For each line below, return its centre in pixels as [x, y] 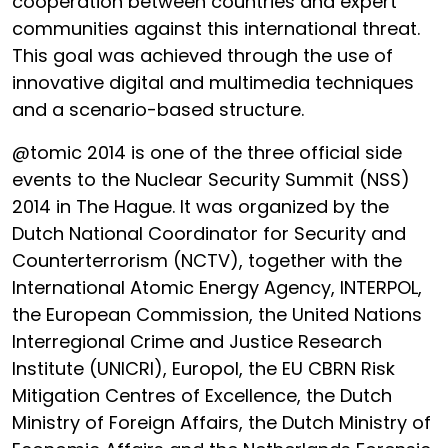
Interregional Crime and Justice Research [197, 341]
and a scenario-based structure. [158, 109]
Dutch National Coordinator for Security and [209, 233]
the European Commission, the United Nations [217, 314]
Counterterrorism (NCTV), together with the [207, 260]
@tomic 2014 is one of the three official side [207, 152]
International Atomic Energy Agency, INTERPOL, [217, 287]
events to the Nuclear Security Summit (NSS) [211, 179]
